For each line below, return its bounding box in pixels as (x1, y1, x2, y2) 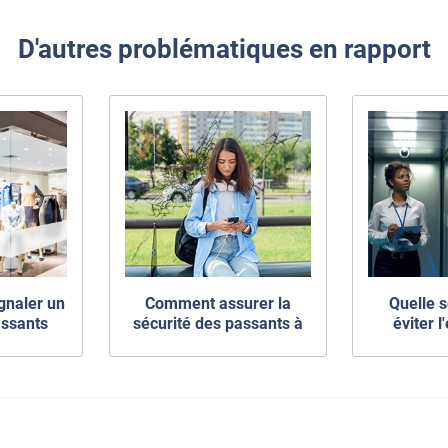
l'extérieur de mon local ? (127, 334, 308, 354)
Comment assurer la (144, 294, 291, 314)
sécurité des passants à (132, 314, 303, 334)
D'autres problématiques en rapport (17, 34, 431, 65)
